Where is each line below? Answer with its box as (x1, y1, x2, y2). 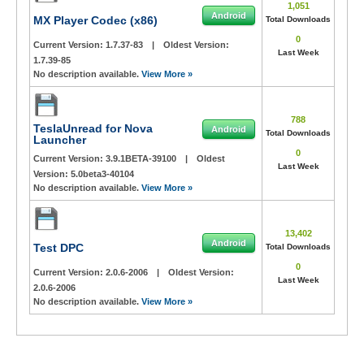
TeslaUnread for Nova (33, 122, 153, 135)
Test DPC (33, 241, 84, 254)
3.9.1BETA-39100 (106, 154, 179, 163)
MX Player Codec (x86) (33, 14, 158, 27)
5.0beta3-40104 (71, 169, 134, 179)
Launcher (33, 133, 86, 146)
